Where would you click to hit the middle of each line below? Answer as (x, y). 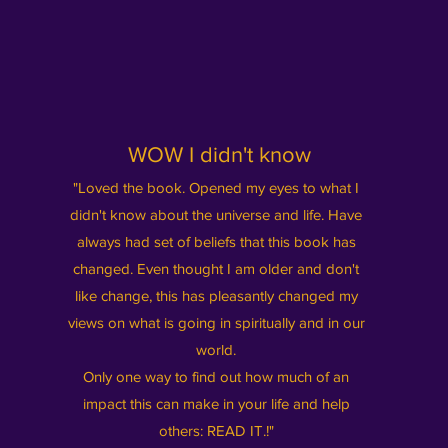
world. (216, 349)
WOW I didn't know (219, 154)
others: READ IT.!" (216, 430)
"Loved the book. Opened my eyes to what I (216, 187)
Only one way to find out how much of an (216, 376)
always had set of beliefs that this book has (216, 241)
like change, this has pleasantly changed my (216, 295)
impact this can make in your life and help (216, 403)
